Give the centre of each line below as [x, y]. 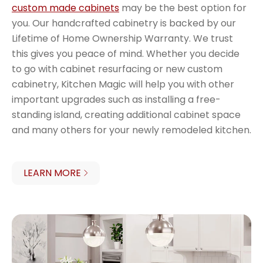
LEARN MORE [52, 173]
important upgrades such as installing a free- [116, 99]
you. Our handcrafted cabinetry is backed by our [124, 23]
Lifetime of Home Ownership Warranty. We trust [122, 38]
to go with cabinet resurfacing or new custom [117, 69]
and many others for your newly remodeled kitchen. [131, 130]
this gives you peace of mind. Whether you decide [126, 53]
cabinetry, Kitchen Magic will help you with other [123, 84]
